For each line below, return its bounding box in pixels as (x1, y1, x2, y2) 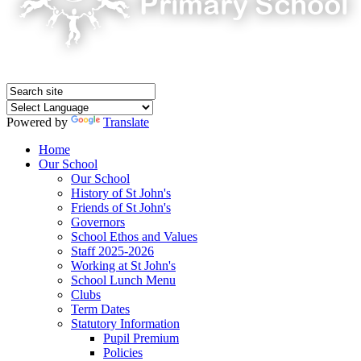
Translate (103, 115, 149, 130)
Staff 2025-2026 (71, 244, 154, 259)
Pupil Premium (103, 331, 179, 346)
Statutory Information (71, 317, 180, 331)
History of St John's (71, 186, 171, 201)
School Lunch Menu (71, 273, 176, 288)
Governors (71, 215, 125, 230)
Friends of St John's (71, 201, 171, 215)
